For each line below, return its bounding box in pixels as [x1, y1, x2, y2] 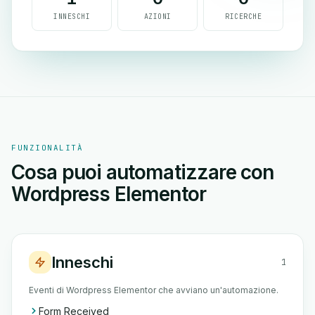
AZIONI [143, 12, 172, 21]
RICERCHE [225, 12, 262, 21]
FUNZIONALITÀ [11, 143, 84, 153]
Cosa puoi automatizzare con [11, 160, 274, 184]
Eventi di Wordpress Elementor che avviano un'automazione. [29, 285, 278, 295]
